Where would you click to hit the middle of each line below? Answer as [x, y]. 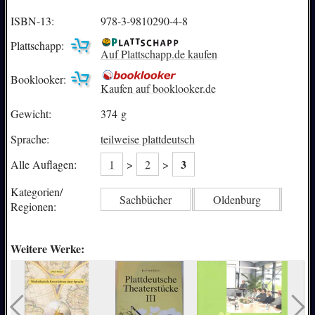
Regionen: [33, 207]
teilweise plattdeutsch [147, 139]
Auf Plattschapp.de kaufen [159, 54]
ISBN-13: [32, 20]
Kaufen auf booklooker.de [158, 89]
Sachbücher [145, 199]
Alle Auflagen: [43, 164]
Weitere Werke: [47, 249]
